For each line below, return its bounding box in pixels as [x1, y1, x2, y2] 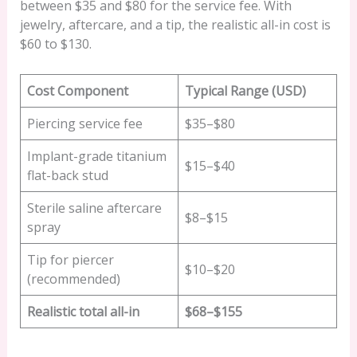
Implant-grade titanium [26, 147, 167, 165]
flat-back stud [26, 166, 108, 184]
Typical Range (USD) [184, 81, 306, 100]
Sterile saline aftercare [26, 198, 162, 217]
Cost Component [26, 81, 128, 100]
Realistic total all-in [26, 302, 139, 320]
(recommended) [26, 269, 120, 288]
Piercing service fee [26, 114, 143, 132]
